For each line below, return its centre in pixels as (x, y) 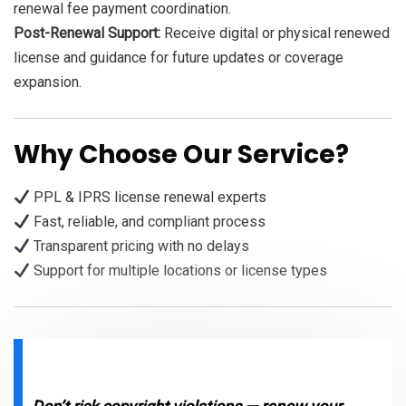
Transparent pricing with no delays (140, 246)
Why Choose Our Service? (181, 155)
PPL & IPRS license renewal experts (149, 198)
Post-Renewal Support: (87, 34)
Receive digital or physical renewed (275, 34)
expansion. (48, 82)
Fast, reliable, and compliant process (148, 222)
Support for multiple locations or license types (179, 271)
